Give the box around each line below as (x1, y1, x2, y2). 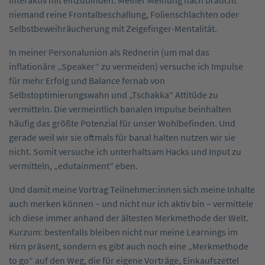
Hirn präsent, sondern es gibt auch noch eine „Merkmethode (9, 240, 248, 252)
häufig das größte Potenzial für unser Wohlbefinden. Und (9, 117, 235, 129)
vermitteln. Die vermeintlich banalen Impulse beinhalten (9, 102, 231, 115)
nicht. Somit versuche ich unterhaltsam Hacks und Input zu (9, 145, 241, 157)
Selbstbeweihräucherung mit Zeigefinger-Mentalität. (9, 22, 217, 34)
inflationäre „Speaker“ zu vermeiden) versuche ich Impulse (9, 60, 243, 72)
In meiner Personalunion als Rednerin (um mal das (9, 46, 209, 58)
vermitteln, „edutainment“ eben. (9, 159, 138, 172)
